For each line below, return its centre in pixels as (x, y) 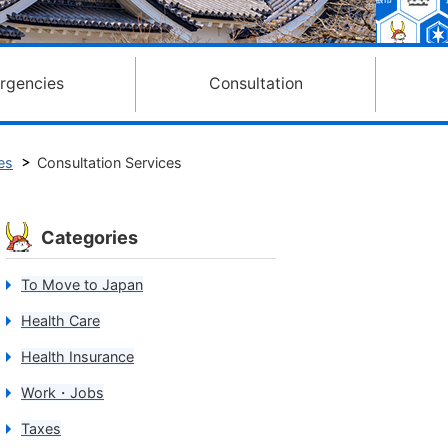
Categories (89, 237)
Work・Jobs (62, 392)
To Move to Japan (82, 284)
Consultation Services (109, 162)
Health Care (60, 320)
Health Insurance (77, 356)
